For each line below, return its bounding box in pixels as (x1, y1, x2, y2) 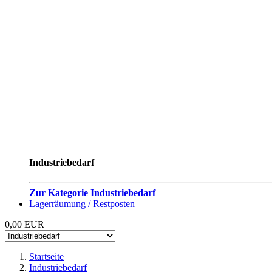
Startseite (29, 251, 64, 262)
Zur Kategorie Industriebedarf (29, 187, 155, 198)
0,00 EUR (5, 219, 44, 229)
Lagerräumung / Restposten (29, 198, 135, 209)
